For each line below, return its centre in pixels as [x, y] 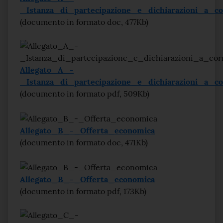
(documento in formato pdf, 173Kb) [83, 191]
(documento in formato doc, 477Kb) [84, 22]
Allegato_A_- [47, 70]
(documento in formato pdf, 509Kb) [85, 94]
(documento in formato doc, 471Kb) [84, 142]
